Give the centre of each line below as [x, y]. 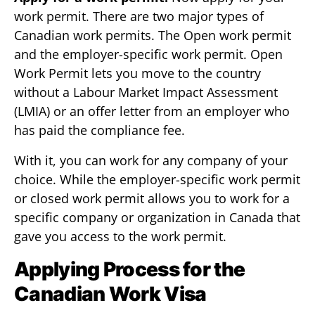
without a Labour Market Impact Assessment [146, 92]
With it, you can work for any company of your [151, 160]
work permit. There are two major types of [139, 16]
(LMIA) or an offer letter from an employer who [152, 111]
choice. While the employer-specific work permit [157, 179]
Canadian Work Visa [110, 294]
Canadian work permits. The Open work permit [153, 35]
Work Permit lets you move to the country [137, 73]
